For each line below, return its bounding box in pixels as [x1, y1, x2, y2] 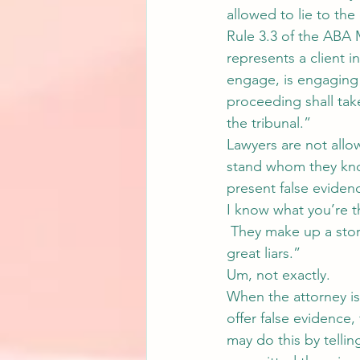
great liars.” [227, 244, 301, 262]
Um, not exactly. [227, 266, 330, 284]
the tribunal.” [227, 114, 311, 132]
